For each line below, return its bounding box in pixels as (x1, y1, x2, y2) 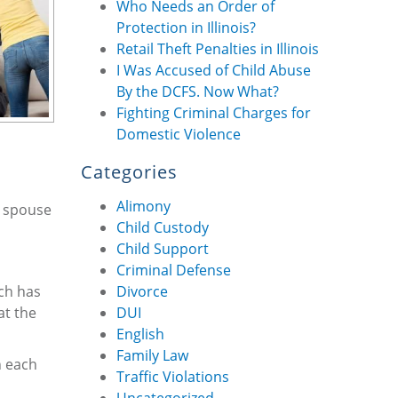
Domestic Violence (116, 124, 241, 144)
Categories (81, 160, 178, 184)
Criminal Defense (116, 259, 231, 280)
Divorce (116, 281, 168, 301)
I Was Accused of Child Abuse (116, 60, 311, 80)
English (116, 323, 164, 344)
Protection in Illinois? (116, 18, 256, 37)
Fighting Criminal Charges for (116, 103, 311, 123)
